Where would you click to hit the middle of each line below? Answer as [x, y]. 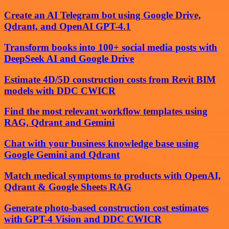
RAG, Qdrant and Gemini [59, 123]
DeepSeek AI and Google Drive [69, 59]
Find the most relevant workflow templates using [106, 111]
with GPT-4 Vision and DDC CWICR [83, 219]
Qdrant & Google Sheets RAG [68, 187]
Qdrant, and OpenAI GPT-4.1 [67, 27]
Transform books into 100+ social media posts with [111, 48]
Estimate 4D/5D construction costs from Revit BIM [110, 79]
